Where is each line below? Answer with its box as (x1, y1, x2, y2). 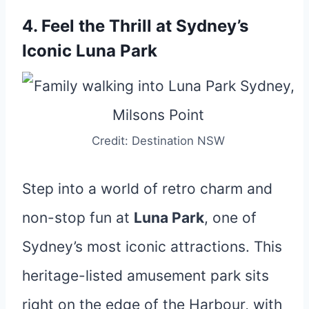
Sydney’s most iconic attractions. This (22, 237, 282, 255)
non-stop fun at (22, 208, 134, 226)
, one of (204, 208, 257, 226)
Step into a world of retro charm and (22, 179, 272, 197)
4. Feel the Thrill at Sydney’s (22, 15, 248, 36)
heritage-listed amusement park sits (22, 266, 269, 284)
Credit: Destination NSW (92, 133, 225, 148)
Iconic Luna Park (22, 40, 157, 61)
